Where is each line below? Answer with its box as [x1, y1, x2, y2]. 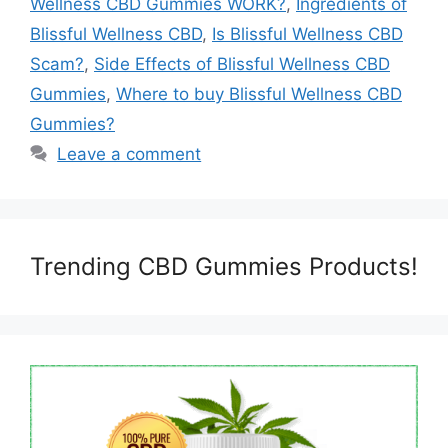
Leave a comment [57, 143, 202, 164]
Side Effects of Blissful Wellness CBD [94, 53, 390, 74]
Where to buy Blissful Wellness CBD [116, 83, 402, 104]
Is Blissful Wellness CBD [212, 23, 403, 44]
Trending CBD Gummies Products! [30, 251, 418, 281]
